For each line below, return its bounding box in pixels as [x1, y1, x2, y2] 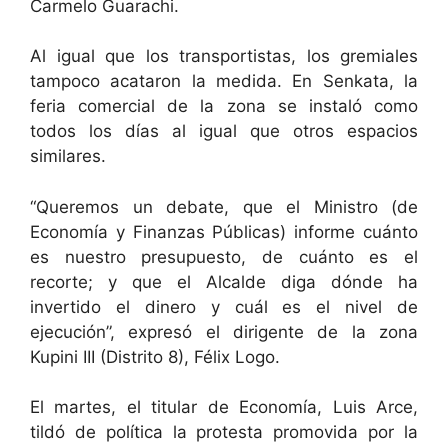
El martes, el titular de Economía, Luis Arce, [30, 397, 418, 418]
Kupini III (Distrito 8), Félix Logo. [30, 346, 280, 367]
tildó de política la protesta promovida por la [30, 422, 418, 443]
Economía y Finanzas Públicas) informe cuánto [30, 221, 418, 242]
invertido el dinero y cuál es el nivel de [30, 296, 418, 317]
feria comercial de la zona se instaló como [30, 96, 418, 117]
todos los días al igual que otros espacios [30, 121, 418, 142]
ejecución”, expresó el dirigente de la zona [30, 321, 418, 342]
